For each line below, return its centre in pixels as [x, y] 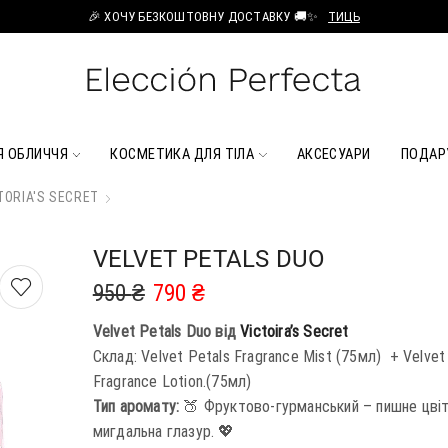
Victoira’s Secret [294, 331]
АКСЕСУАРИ [333, 153]
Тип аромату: [136, 406]
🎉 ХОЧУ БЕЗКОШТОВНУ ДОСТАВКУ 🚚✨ [203, 16]
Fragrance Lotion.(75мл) [172, 381]
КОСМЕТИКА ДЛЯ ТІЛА [182, 153]
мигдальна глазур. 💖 [163, 431]
